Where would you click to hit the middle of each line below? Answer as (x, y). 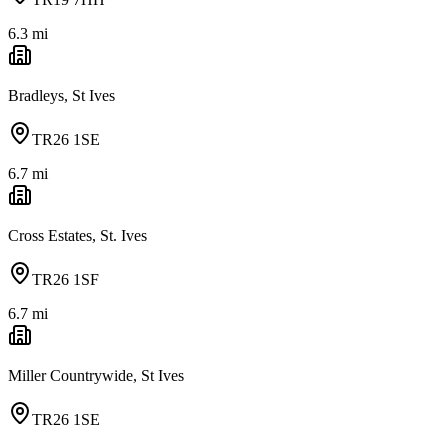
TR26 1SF (65, 279)
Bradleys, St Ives (61, 95)
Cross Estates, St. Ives (77, 235)
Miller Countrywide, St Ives (96, 375)
